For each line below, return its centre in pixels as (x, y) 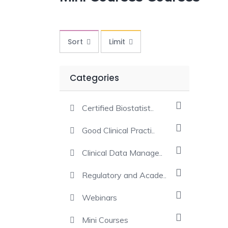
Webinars (99, 197)
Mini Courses (105, 220)
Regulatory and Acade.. (124, 175)
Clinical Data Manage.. (122, 153)
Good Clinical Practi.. (118, 130)
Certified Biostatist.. (118, 108)
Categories (94, 78)
